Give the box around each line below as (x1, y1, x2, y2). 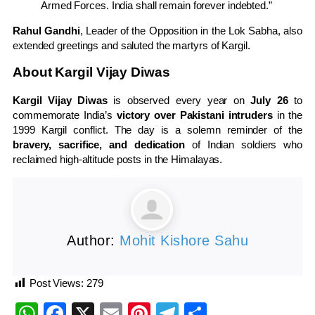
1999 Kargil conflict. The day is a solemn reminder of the (13, 123, 302, 136)
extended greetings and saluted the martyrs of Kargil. (13, 39, 250, 51)
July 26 (250, 94, 288, 106)
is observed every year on (107, 94, 251, 106)
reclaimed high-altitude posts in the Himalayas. (13, 153, 223, 165)
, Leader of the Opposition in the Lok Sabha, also (79, 24, 302, 37)
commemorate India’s (13, 108, 117, 121)
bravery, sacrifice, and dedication (13, 138, 185, 150)
